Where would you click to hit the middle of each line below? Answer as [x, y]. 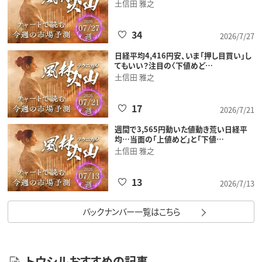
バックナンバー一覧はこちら [131, 212]
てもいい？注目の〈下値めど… [163, 65]
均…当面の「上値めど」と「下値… [169, 139]
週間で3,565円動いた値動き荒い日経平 [181, 129]
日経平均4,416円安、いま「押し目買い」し [183, 56]
